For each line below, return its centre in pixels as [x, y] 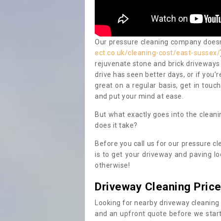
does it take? [117, 126]
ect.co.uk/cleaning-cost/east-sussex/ [157, 53]
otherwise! [112, 166]
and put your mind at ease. [139, 96]
